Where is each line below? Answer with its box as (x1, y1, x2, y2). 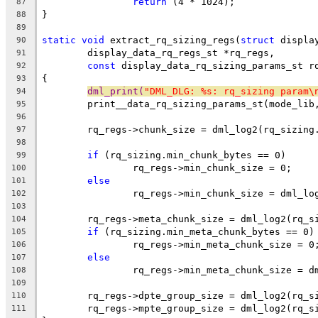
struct (241, 34, 275, 45)
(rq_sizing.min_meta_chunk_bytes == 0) (99, 226, 314, 237)
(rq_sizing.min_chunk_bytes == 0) (99, 149, 286, 160)
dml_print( (87, 85, 144, 97)
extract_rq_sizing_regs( (104, 34, 241, 45)
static (42, 34, 76, 45)
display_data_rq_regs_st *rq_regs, (87, 47, 275, 58)
